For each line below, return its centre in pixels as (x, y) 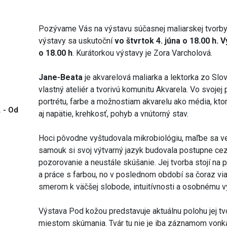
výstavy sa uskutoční (77, 41)
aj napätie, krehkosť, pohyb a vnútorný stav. (114, 113)
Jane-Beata (61, 77)
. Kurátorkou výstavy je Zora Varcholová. (143, 53)
